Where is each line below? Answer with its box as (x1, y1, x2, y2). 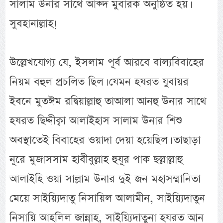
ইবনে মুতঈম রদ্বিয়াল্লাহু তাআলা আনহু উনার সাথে (9, 94, 207, 110)
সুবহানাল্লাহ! (9, 16, 58, 32)
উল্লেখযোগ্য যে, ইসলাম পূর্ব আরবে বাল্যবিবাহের (9, 55, 205, 71)
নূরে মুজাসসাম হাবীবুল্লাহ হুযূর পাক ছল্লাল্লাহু (9, 152, 183, 168)
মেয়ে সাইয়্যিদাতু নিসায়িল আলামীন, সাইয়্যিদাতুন (9, 191, 206, 207)
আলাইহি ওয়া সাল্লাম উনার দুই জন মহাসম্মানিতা (9, 171, 201, 187)
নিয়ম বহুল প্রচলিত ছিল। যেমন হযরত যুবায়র (9, 74, 189, 90)
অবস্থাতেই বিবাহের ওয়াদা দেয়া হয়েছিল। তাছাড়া (9, 132, 201, 148)
